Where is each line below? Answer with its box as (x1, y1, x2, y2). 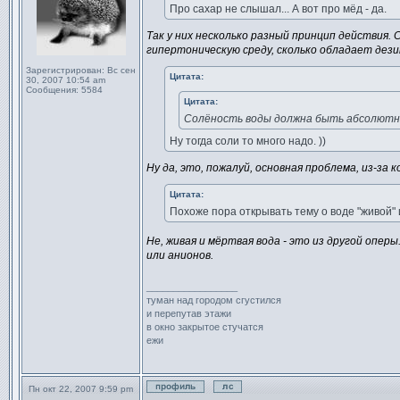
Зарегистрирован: (26, 65, 104, 75)
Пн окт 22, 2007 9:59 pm (29, 384, 133, 394)
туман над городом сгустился (146, 295, 281, 305)
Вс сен (104, 65, 136, 75)
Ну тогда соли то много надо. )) (170, 135, 326, 147)
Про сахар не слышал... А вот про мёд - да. (170, 3, 387, 15)
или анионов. (146, 249, 213, 262)
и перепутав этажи (146, 308, 231, 319)
